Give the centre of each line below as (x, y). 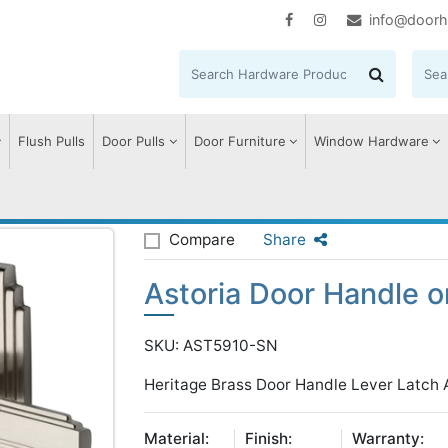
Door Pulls (134, 141)
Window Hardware (371, 141)
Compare (202, 239)
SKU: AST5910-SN (211, 345)
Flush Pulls (52, 141)
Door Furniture (239, 141)
